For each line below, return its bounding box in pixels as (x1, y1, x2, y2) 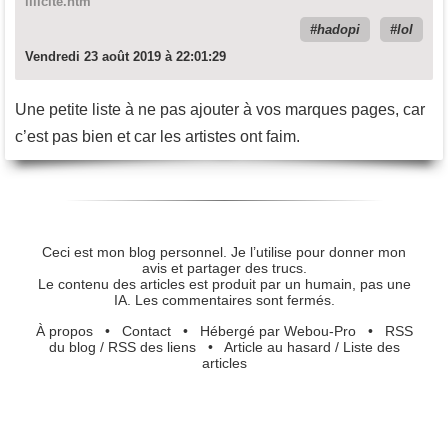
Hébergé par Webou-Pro (199, 322, 356, 339)
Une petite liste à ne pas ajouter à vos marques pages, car (15, 100, 425, 118)
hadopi (317, 21, 360, 37)
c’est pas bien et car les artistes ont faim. (15, 127, 300, 145)
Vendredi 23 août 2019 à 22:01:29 (25, 48, 226, 64)
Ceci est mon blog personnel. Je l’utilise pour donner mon (42, 244, 406, 261)
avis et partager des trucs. (141, 260, 307, 277)
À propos (35, 322, 93, 339)
